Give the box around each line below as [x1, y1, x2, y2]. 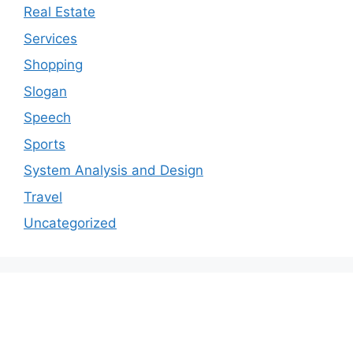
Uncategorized [24, 215, 117, 231]
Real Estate [24, 4, 95, 20]
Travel [24, 188, 62, 205]
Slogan [24, 83, 67, 99]
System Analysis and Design [24, 162, 203, 178]
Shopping [24, 57, 83, 72]
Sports [24, 136, 65, 152]
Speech [24, 110, 71, 125]
